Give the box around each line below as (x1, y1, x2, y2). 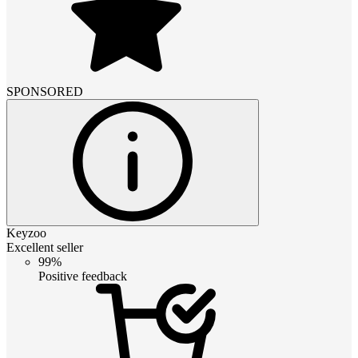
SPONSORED (6, 84, 83, 98)
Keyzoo (6, 225, 46, 240)
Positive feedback (38, 268, 127, 283)
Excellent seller (6, 240, 83, 254)
